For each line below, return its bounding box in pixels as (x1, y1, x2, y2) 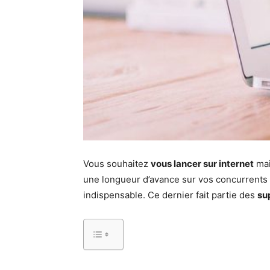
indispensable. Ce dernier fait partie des (83, 189, 257, 201)
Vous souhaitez (83, 158, 151, 170)
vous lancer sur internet (151, 158, 254, 170)
